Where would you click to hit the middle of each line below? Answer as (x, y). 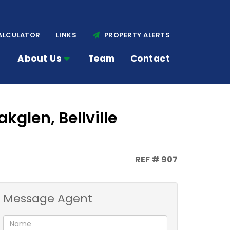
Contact (150, 59)
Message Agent (48, 198)
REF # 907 (156, 159)
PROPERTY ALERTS (135, 35)
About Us (40, 59)
